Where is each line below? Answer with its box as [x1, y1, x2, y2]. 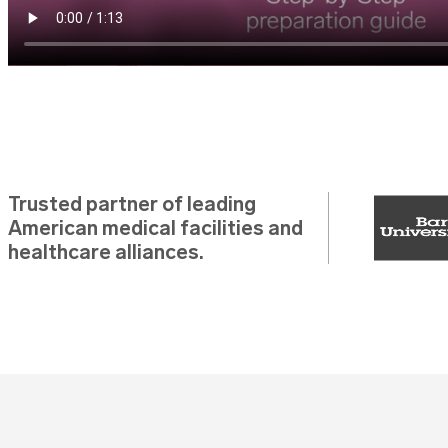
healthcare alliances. [7, 240, 204, 265]
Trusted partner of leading [7, 192, 256, 217]
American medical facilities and [7, 216, 303, 241]
